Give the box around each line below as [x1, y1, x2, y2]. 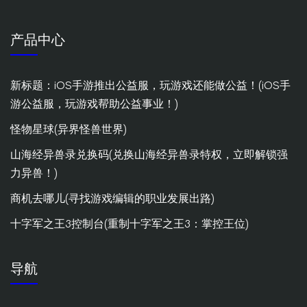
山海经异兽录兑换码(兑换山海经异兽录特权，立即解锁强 [10, 147, 288, 162]
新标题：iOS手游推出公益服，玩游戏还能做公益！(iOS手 [10, 77, 291, 93]
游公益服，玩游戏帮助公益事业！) [10, 96, 178, 111]
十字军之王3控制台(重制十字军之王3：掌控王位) [10, 216, 249, 231]
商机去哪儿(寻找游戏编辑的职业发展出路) [10, 191, 214, 206]
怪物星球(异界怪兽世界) [10, 121, 127, 136]
